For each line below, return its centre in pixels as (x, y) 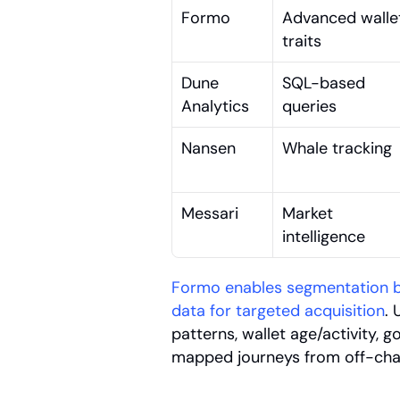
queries (309, 106)
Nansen (208, 148)
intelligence (324, 237)
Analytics (215, 106)
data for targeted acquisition (278, 311)
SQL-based (324, 83)
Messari (210, 213)
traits (302, 41)
